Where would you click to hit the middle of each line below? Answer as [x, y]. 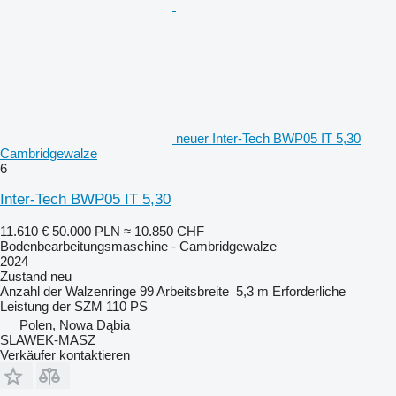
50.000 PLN [86, 231]
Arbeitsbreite [193, 291]
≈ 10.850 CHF [164, 231]
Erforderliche [309, 291]
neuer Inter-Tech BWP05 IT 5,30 [268, 138]
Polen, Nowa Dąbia [75, 325]
